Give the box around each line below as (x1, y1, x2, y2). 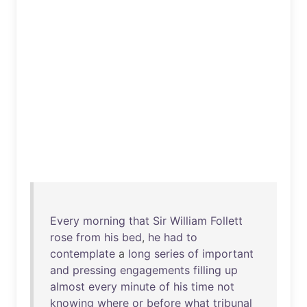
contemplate (50, 247, 115, 260)
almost (50, 280, 85, 293)
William (170, 214, 207, 228)
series (154, 247, 184, 260)
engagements (120, 263, 190, 277)
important (202, 247, 254, 260)
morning (83, 214, 125, 228)
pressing (73, 263, 116, 277)
